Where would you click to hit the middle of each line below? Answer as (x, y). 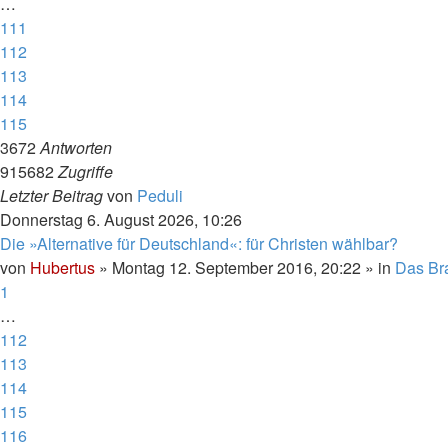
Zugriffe (85, 171)
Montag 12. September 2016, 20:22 (236, 267)
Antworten (76, 147)
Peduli (160, 195)
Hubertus (62, 267)
